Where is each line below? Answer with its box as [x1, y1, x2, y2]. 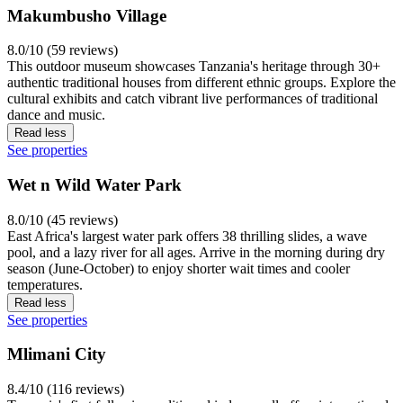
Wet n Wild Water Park [7, 175, 182, 194]
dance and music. [7, 107, 105, 123]
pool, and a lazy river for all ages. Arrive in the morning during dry [7, 244, 385, 260]
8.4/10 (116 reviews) [7, 381, 124, 398]
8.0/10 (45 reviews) [7, 211, 118, 228]
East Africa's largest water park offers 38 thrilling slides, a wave [7, 228, 367, 244]
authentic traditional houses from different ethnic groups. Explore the [7, 75, 396, 91]
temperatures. [7, 276, 83, 292]
